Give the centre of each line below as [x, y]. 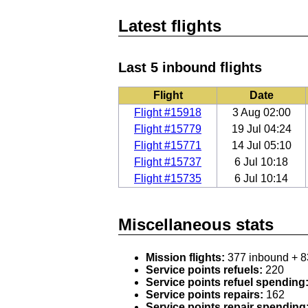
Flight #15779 [168, 129]
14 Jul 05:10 [261, 145]
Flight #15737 [168, 162]
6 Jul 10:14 [261, 178]
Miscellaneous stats [196, 224]
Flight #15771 [168, 145]
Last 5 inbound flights [190, 67]
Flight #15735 [168, 178]
